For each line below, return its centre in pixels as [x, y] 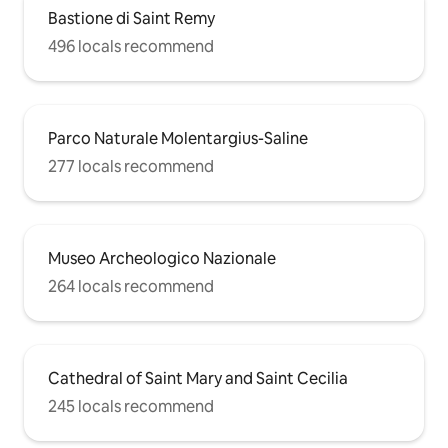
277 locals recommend [131, 167]
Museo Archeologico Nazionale [162, 259]
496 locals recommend [131, 47]
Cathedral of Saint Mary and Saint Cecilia [198, 379]
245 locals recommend [131, 407]
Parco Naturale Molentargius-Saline [178, 139]
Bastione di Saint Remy [131, 19]
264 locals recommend [131, 287]
